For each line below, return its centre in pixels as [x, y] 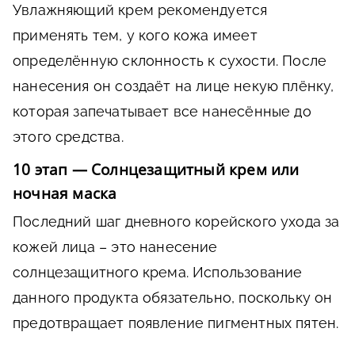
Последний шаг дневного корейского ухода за [176, 221]
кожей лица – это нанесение [115, 246]
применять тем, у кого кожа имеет [135, 35]
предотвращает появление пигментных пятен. [176, 323]
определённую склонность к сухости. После [170, 60]
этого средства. [68, 136]
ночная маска [65, 193]
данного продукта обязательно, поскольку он [173, 297]
